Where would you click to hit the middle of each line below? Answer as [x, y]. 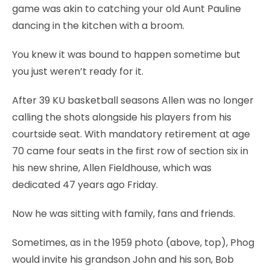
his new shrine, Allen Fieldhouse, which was [112, 168]
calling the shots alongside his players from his [122, 117]
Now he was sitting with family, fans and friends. [124, 213]
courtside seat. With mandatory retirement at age [131, 134]
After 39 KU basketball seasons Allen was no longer [133, 100]
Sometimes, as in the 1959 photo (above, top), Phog [133, 242]
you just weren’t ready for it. [78, 71]
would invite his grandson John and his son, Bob [123, 259]
